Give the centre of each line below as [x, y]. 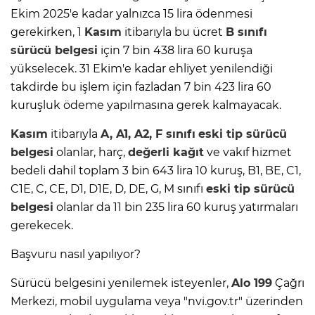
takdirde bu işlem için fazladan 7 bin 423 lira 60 [141, 87]
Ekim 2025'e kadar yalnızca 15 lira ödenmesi [131, 14]
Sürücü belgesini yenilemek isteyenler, [121, 283]
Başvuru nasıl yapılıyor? [76, 255]
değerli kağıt [166, 153]
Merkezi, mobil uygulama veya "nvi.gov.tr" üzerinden [157, 302]
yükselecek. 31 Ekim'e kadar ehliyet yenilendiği [142, 69]
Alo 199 [252, 283]
